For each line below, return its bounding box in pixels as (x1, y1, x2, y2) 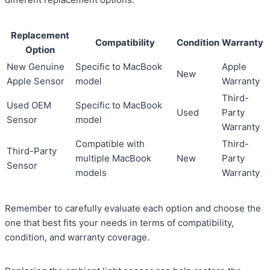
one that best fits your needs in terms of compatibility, (5, 217, 234, 229)
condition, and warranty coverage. (5, 231, 149, 243)
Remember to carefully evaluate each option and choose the (5, 202, 261, 215)
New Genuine (7, 61, 64, 73)
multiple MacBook (75, 152, 151, 165)
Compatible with (75, 138, 145, 150)
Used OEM (7, 99, 51, 111)
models (75, 167, 107, 179)
